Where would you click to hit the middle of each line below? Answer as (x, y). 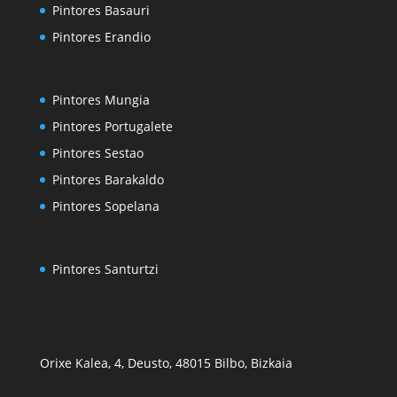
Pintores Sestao (97, 153)
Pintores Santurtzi (105, 269)
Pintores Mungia (101, 100)
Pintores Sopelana (105, 206)
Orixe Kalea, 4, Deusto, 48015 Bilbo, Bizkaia (166, 362)
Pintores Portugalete (112, 127)
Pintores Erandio (101, 36)
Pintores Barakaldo (108, 180)
